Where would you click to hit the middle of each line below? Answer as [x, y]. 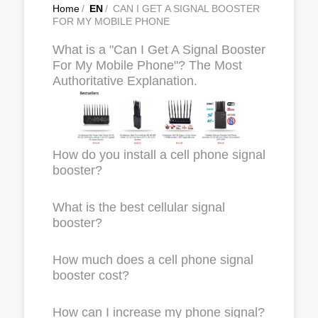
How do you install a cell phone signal [159, 154]
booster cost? [91, 275]
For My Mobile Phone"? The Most [147, 65]
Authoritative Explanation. [125, 81]
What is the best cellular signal [139, 207]
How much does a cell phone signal [153, 259]
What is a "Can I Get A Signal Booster [159, 50]
